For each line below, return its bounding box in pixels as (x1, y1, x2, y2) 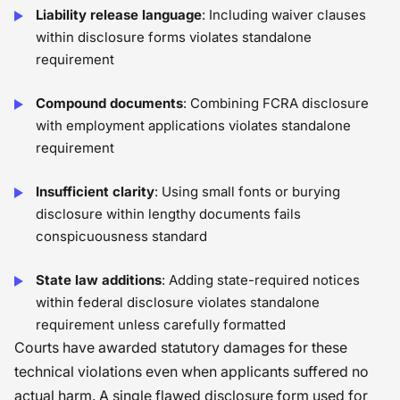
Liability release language (36, 6, 202, 23)
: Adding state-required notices (162, 271, 360, 288)
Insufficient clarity (36, 183, 154, 200)
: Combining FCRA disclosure (183, 95, 369, 112)
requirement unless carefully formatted (36, 316, 286, 333)
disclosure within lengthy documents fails (36, 205, 301, 222)
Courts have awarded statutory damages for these (14, 338, 347, 356)
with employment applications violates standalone (36, 117, 351, 134)
